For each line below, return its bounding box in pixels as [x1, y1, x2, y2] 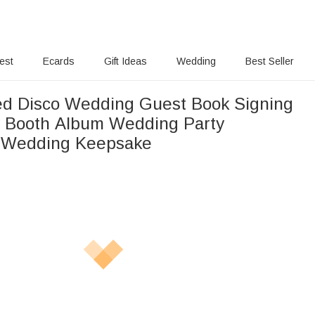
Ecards [43, 56, 75, 67]
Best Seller [245, 56, 294, 67]
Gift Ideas [104, 56, 148, 67]
